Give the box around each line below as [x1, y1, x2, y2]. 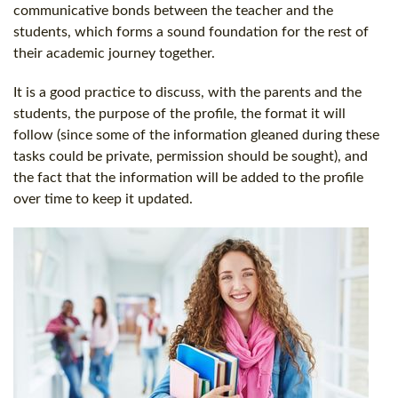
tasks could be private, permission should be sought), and [13, 148, 368, 163]
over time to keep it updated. [13, 191, 193, 206]
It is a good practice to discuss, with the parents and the [13, 84, 362, 99]
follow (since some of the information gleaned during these [13, 127, 379, 142]
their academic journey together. [13, 45, 215, 60]
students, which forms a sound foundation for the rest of [13, 24, 369, 39]
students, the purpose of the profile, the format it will [13, 106, 346, 121]
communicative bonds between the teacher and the [13, 3, 333, 18]
